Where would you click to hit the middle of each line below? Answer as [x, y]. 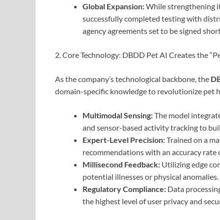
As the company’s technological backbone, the [133, 79]
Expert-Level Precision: [124, 140]
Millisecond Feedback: [121, 165]
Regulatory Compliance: [124, 189]
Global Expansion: [113, 6]
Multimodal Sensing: [118, 115]
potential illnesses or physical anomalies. [151, 177]
